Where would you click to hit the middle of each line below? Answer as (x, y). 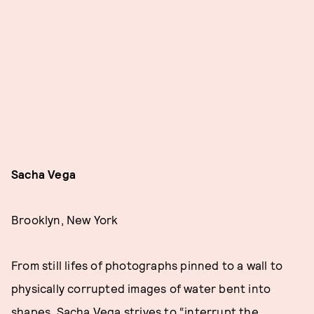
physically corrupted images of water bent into (141, 288)
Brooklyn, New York (65, 220)
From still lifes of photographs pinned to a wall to (147, 265)
